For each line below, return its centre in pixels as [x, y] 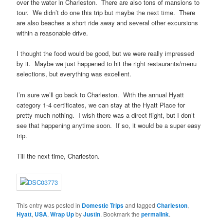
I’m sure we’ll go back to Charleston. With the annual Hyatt [100, 94]
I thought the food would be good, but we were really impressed [106, 54]
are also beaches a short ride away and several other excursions [108, 23]
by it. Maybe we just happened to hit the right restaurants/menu [107, 64]
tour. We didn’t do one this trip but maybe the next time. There [106, 13]
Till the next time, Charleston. [58, 156]
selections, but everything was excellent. [74, 74]
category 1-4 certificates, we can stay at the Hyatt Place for [101, 105]
